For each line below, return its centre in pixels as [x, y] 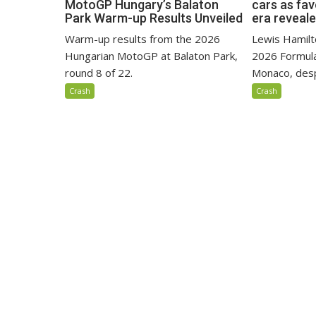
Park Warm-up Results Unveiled [154, 18]
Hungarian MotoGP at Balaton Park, [151, 56]
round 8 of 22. [99, 73]
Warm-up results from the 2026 [142, 39]
